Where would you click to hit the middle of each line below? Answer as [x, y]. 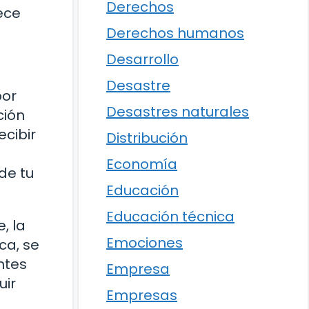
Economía [142, 164]
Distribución [147, 138]
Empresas [142, 295]
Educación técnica [170, 217]
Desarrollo [142, 59]
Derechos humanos [175, 33]
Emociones [144, 243]
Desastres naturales [178, 112]
